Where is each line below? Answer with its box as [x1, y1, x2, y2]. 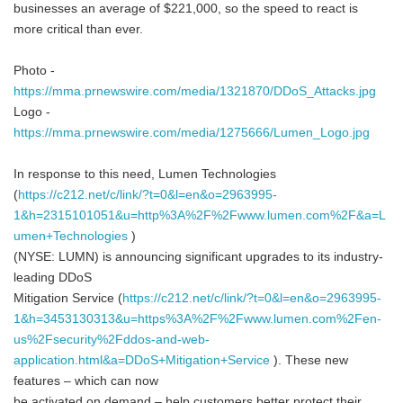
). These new [270, 354, 348, 367]
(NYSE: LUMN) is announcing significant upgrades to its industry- [13, 250, 383, 264]
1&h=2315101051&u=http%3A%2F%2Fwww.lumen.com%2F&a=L [13, 209, 386, 222]
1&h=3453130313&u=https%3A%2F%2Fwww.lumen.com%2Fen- [13, 312, 381, 326]
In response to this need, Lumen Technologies [13, 167, 276, 181]
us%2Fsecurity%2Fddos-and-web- [13, 333, 210, 346]
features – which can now [13, 374, 158, 388]
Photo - [13, 64, 55, 77]
